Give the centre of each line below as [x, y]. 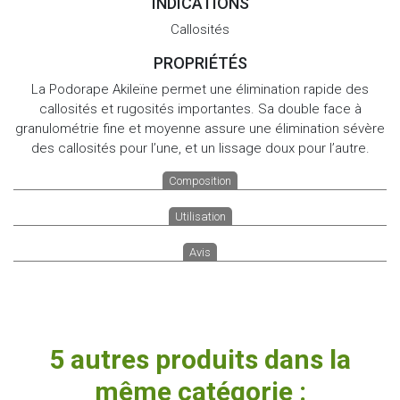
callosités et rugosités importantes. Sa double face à [200, 108]
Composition [200, 180]
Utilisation [200, 216]
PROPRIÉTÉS [200, 62]
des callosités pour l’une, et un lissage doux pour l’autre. [200, 148]
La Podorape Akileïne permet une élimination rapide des [200, 89]
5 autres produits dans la [200, 359]
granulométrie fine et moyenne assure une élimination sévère [200, 128]
